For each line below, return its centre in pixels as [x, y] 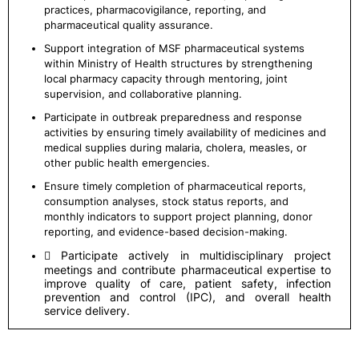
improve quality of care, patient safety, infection [188, 283]
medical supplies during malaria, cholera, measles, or [175, 147]
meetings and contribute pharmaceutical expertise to [188, 270]
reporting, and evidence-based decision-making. [166, 232]
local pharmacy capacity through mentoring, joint [166, 79]
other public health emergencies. [127, 163]
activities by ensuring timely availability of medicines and [185, 132]
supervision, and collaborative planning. [143, 94]
